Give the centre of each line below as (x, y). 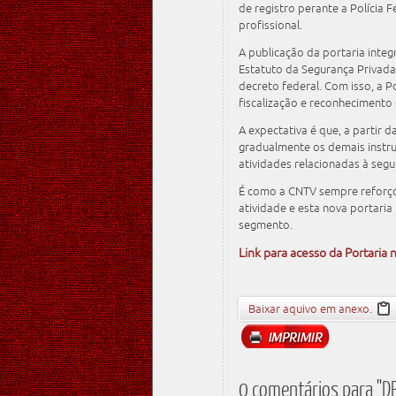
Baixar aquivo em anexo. (311, 309)
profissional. (271, 25)
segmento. (266, 225)
